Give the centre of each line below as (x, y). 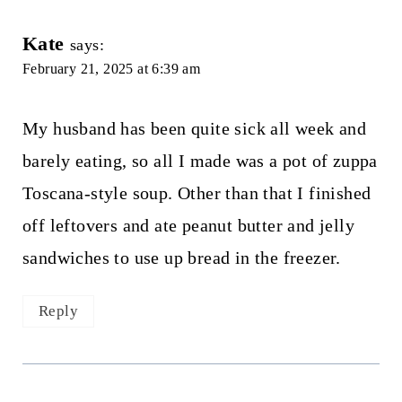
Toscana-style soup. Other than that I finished (197, 193)
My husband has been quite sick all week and (194, 129)
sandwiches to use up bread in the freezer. (181, 258)
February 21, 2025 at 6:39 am (111, 69)
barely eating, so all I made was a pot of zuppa (200, 161)
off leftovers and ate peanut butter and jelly (188, 226)
